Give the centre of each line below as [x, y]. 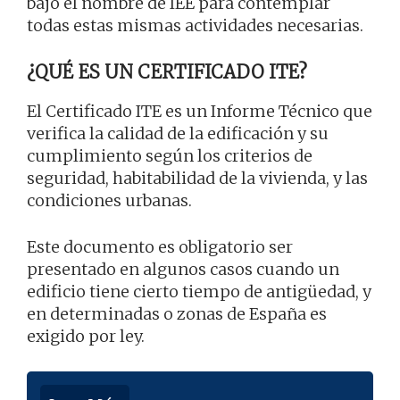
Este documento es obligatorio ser [160, 246]
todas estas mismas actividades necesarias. [195, 25]
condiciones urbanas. [109, 200]
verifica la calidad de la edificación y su [178, 133]
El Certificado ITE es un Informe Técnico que [200, 111]
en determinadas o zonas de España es [177, 313]
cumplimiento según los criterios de [170, 155]
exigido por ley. [86, 336]
